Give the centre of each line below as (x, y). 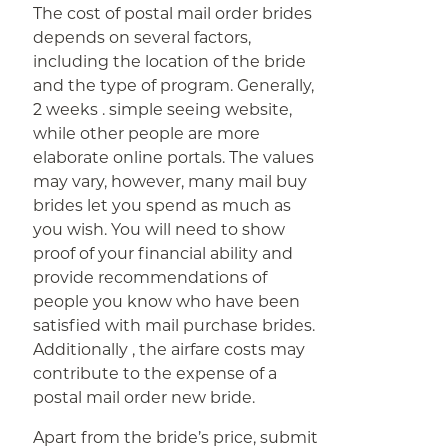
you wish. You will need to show (159, 229)
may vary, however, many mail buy (170, 181)
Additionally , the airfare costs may (169, 349)
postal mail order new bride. (144, 397)
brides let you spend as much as (162, 205)
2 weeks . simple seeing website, (163, 109)
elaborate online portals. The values (174, 157)
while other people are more (147, 133)
